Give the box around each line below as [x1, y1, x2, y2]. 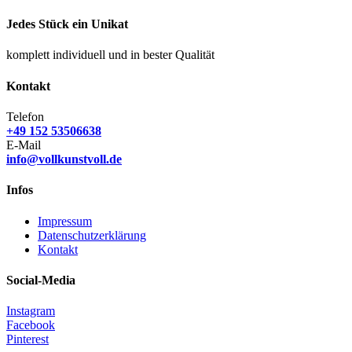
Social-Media [6, 273, 75, 287]
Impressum [38, 214, 92, 228]
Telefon [6, 110, 44, 123]
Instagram [6, 304, 55, 318]
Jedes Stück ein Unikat [6, 17, 128, 31]
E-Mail [6, 138, 41, 152]
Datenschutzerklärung [38, 228, 146, 242]
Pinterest [6, 332, 49, 346]
